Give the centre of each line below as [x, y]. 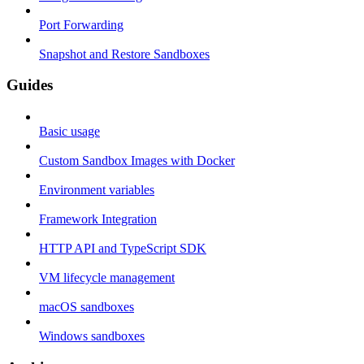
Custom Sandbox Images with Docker [137, 161]
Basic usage [69, 132]
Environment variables [97, 190]
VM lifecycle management [107, 278]
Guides [30, 85]
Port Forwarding [81, 24]
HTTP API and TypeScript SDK [123, 249]
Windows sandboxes [92, 336]
